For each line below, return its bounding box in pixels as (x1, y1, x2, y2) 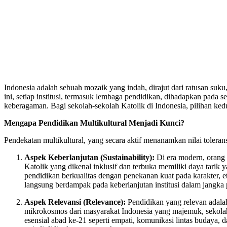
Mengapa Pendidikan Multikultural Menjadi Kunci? (4, 118, 184, 127)
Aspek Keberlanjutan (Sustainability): (24, 153, 155, 162)
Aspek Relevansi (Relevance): (24, 197, 126, 206)
